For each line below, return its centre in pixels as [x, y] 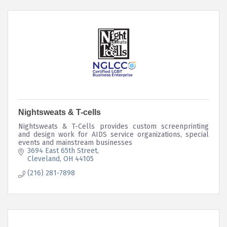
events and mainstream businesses [75, 142]
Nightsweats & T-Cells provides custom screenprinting [113, 126]
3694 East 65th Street [62, 150]
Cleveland [43, 159]
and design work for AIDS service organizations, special [113, 134]
